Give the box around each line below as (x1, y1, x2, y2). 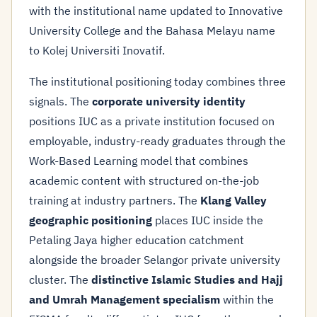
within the (220, 292, 274, 306)
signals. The (29, 94, 92, 108)
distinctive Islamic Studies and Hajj (91, 272, 283, 287)
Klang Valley (200, 193, 267, 207)
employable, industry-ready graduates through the (29, 134, 286, 148)
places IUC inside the (152, 213, 263, 227)
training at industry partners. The (29, 193, 200, 207)
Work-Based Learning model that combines (29, 154, 248, 168)
